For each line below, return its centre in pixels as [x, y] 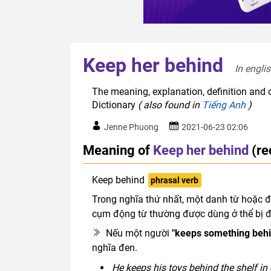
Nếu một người [139, 233]
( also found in [170, 105]
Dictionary [115, 105]
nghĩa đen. [115, 248]
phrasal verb [175, 181]
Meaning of [116, 150]
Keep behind [118, 180]
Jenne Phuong [131, 127]
